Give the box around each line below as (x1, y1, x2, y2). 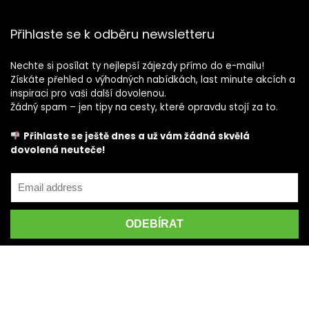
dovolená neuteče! (10, 143, 106, 157)
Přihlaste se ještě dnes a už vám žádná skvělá (23, 129, 250, 143)
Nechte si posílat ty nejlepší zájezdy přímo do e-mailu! (10, 59, 264, 72)
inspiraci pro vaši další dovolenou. (10, 86, 166, 100)
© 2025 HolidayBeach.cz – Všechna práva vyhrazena (45, 286, 273, 298)
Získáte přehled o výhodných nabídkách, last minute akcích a (10, 72, 295, 86)
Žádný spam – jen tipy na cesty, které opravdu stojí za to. (10, 100, 278, 114)
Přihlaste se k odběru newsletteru (10, 25, 215, 43)
